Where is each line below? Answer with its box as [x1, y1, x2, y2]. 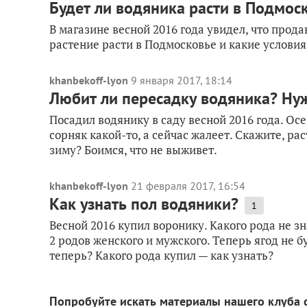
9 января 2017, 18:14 [131, 73, 232, 87]
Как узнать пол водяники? [49, 193, 238, 214]
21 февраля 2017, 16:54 [131, 179, 245, 193]
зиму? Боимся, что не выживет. [49, 142, 217, 158]
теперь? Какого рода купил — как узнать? [49, 247, 273, 263]
